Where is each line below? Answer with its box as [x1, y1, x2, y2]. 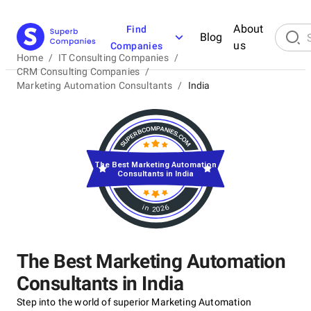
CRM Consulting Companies [17, 66, 140, 77]
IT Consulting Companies [58, 52, 169, 63]
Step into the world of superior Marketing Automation [17, 296, 251, 308]
